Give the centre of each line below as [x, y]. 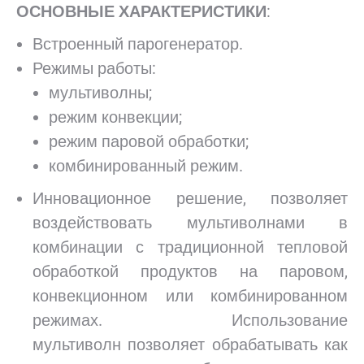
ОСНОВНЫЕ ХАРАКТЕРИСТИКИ [141, 11]
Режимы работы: [94, 68]
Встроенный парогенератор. [138, 44]
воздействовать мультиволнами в [190, 223]
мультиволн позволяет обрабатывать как [190, 344]
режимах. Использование [190, 320]
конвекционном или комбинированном [190, 296]
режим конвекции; [115, 117]
